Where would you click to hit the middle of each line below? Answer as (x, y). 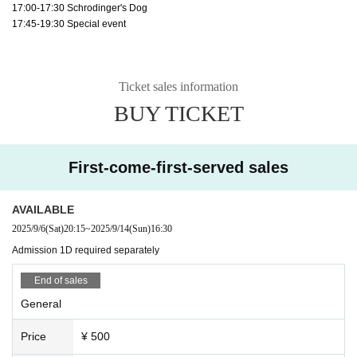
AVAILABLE (43, 209)
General (41, 303)
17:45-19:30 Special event (69, 24)
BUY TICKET (178, 113)
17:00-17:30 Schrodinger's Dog (80, 8)
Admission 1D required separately (86, 250)
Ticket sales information (178, 86)
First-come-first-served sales (178, 167)
